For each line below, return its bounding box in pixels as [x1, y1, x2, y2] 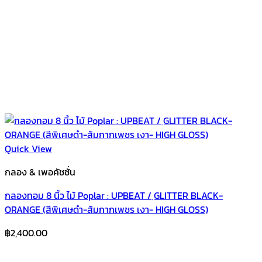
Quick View [5, 141, 52, 156]
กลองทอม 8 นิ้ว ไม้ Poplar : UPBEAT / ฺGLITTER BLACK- [5, 188, 223, 202]
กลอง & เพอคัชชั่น [5, 164, 75, 179]
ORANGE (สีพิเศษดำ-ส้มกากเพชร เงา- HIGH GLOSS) [5, 202, 208, 216]
